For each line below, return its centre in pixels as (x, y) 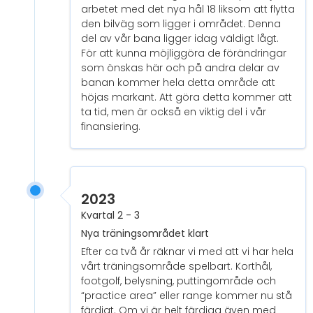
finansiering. (111, 127)
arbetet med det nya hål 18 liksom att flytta (188, 9)
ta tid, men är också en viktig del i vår (174, 112)
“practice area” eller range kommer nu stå (187, 296)
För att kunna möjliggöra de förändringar (184, 53)
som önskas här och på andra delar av (180, 68)
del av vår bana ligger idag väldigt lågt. (180, 39)
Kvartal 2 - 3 (110, 216)
